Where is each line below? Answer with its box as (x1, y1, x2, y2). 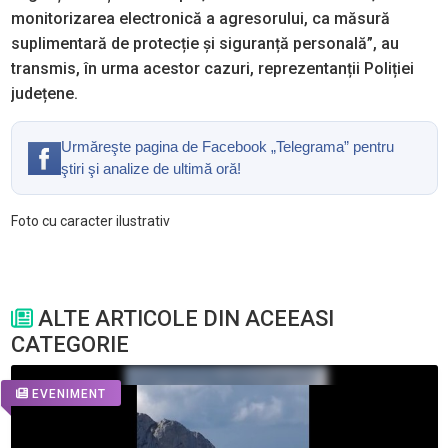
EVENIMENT (31, 386, 106, 401)
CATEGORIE (10, 332, 129, 358)
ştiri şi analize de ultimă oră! (60, 160, 241, 178)
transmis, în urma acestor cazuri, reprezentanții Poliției (10, 59, 414, 79)
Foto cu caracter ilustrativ (10, 213, 170, 230)
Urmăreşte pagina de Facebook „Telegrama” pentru (60, 138, 394, 156)
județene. (10, 84, 78, 104)
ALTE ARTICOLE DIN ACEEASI (32, 306, 334, 332)
